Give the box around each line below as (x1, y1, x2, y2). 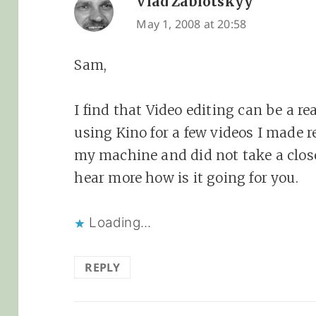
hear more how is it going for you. (74, 169, 298, 186)
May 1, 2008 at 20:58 (136, 16, 247, 32)
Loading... (89, 214, 152, 231)
